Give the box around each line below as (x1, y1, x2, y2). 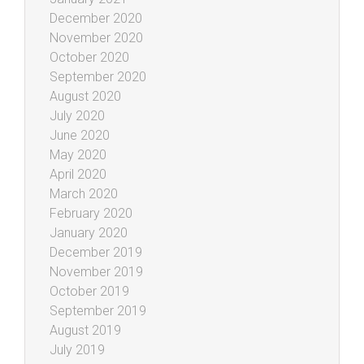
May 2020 (50, 146, 106, 162)
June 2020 (50, 127, 110, 143)
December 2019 (50, 244, 142, 260)
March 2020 (50, 185, 118, 201)
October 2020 (50, 49, 129, 65)
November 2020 (50, 29, 143, 45)
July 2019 (50, 341, 105, 357)
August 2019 (50, 322, 121, 338)
